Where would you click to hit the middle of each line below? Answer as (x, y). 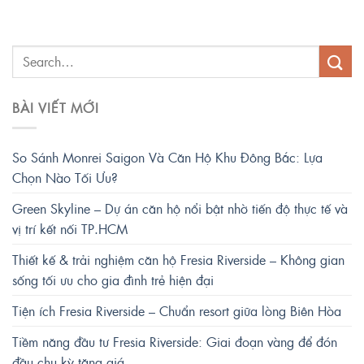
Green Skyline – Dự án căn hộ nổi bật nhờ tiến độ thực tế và (180, 208)
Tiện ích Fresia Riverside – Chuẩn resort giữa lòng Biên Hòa (177, 310)
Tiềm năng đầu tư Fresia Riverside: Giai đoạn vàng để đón (175, 341)
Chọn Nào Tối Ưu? (65, 177)
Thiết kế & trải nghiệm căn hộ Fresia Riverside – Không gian (178, 259)
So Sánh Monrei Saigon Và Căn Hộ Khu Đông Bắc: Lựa (167, 157)
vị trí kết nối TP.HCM (70, 228)
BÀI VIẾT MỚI (56, 107)
